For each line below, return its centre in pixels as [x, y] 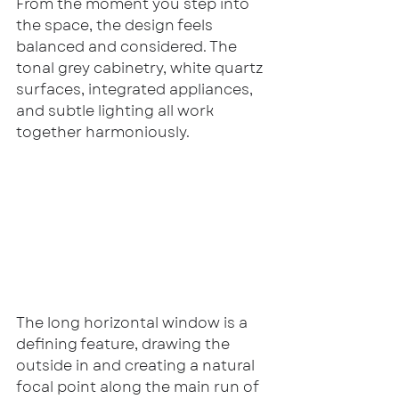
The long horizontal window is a [134, 322]
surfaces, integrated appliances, [136, 90]
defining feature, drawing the [125, 344]
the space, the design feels [116, 26]
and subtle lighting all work [117, 111]
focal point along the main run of [139, 387]
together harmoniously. [103, 133]
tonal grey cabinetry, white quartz [141, 69]
